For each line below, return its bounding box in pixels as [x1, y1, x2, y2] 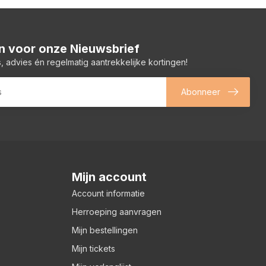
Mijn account [72, 169, 147, 184]
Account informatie [72, 188, 145, 198]
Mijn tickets [72, 243, 115, 254]
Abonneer [181, 87, 220, 97]
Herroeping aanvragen [72, 206, 161, 217]
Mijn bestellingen [72, 224, 138, 235]
